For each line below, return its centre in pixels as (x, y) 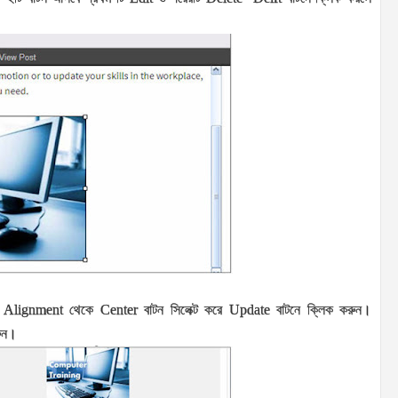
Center (122, 310)
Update (253, 310)
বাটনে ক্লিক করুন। (324, 310)
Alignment (36, 310)
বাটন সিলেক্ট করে (187, 310)
